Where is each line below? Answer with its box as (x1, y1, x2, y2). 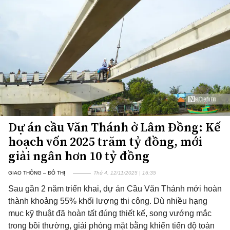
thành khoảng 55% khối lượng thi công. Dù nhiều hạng (8, 197, 207, 205)
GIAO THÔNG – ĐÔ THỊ (8, 170, 65, 176)
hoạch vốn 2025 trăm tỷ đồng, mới (8, 133, 202, 150)
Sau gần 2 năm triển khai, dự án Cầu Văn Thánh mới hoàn (8, 184, 222, 193)
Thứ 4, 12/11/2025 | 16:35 (93, 170, 156, 176)
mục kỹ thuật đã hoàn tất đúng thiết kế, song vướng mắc (8, 209, 212, 218)
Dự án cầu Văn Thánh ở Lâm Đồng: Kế (8, 119, 220, 136)
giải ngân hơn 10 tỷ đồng (8, 147, 149, 164)
